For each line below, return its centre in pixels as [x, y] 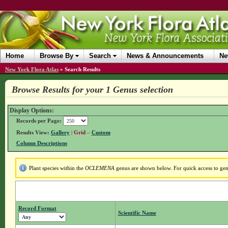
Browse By [56, 56]
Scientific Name [137, 213]
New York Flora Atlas [32, 69]
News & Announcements [165, 56]
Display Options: [32, 110]
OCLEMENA [99, 168]
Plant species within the [57, 168]
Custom [101, 133]
